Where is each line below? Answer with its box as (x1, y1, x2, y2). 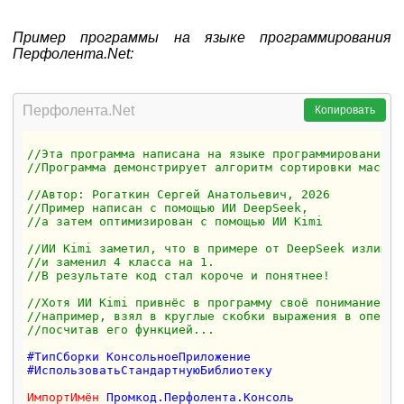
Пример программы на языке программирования (13, 29, 391, 45)
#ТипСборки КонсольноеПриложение (27, 349, 252, 363)
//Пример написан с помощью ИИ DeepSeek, (27, 200, 317, 215)
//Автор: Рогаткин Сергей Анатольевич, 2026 (27, 187, 331, 201)
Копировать (314, 103, 375, 116)
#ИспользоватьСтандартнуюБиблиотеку (27, 363, 273, 377)
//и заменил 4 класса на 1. (27, 254, 216, 269)
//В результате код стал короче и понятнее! (27, 268, 331, 282)
